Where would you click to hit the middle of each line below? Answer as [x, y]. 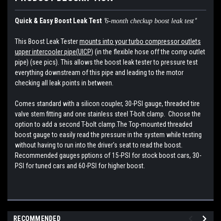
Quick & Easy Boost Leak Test [58, 21]
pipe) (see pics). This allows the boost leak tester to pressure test [106, 62]
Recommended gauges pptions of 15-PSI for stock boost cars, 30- [108, 156]
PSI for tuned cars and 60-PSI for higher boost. [80, 166]
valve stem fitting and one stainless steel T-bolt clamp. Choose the [108, 114]
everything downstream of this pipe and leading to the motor [99, 73]
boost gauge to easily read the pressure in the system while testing [108, 135]
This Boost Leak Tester [47, 42]
